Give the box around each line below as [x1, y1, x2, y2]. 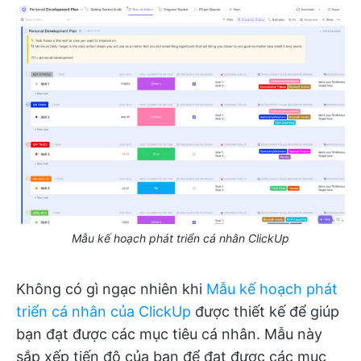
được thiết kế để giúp [191, 302, 339, 320]
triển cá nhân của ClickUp [16, 302, 191, 320]
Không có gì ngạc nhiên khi [16, 280, 206, 297]
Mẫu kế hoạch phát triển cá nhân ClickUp [72, 230, 289, 245]
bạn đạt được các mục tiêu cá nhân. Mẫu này [16, 325, 322, 342]
